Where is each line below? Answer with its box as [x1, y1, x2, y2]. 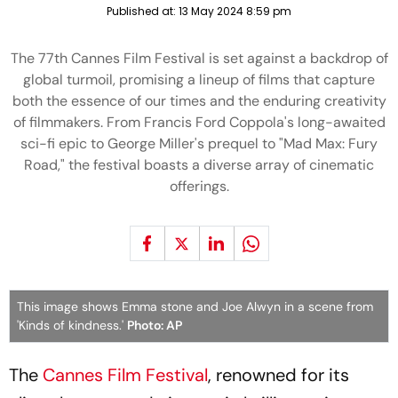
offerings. [169, 177, 229, 195]
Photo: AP [127, 317, 182, 333]
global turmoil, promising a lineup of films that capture [23, 70, 375, 89]
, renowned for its [208, 363, 349, 386]
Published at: [107, 4, 179, 19]
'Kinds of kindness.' [17, 317, 127, 333]
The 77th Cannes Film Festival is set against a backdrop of [10, 49, 388, 68]
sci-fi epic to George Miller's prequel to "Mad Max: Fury [20, 134, 378, 153]
